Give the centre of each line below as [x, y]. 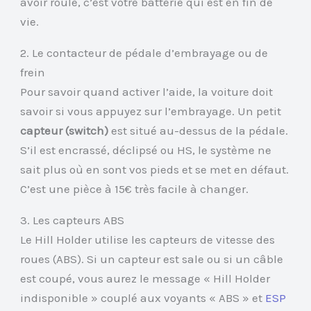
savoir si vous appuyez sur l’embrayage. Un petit [151, 111]
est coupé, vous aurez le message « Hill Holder [145, 279]
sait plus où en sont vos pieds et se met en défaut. [155, 170]
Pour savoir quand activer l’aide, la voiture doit [147, 92]
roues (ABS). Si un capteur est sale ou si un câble [152, 259]
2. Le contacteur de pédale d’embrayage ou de [144, 53]
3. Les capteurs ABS [73, 220]
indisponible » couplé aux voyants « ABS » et [143, 298]
